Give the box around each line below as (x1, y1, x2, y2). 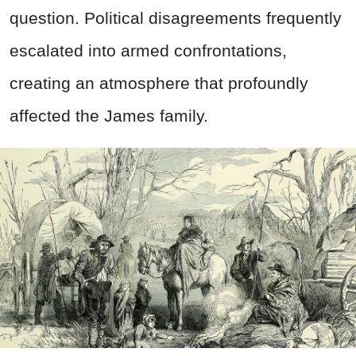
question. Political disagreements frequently (10, 8, 342, 27)
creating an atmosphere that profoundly (10, 73, 308, 92)
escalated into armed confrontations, (10, 41, 287, 60)
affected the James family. (10, 106, 208, 125)
